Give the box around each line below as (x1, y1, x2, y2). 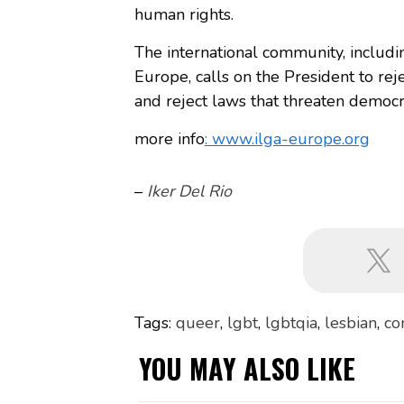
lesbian (324, 311, 377, 334)
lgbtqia (264, 311, 317, 334)
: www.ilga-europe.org (204, 127, 370, 150)
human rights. (133, 3, 234, 25)
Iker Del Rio (146, 179, 232, 202)
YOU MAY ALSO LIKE (138, 347, 355, 389)
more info (133, 127, 205, 150)
